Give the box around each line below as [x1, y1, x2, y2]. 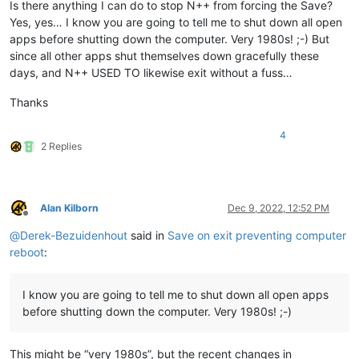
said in [127, 228, 167, 242]
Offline [25, 213, 54, 226]
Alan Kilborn [40, 201, 99, 214]
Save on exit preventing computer [167, 228, 346, 242]
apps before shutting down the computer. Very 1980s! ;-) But [10, 31, 329, 46]
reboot [10, 244, 44, 259]
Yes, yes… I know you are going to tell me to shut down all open [10, 14, 342, 29]
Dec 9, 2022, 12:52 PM [228, 201, 329, 214]
